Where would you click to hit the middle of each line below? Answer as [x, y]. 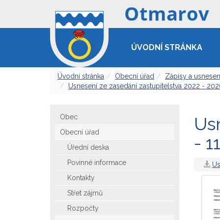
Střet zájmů [85, 193]
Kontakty [81, 178]
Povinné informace [97, 163]
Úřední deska [88, 147]
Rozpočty [83, 208]
